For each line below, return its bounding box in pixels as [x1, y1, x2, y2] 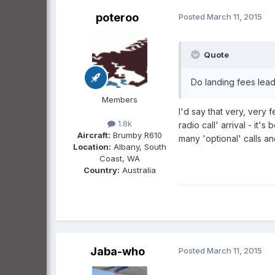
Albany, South [111, 141, 166, 152]
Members [102, 94, 137, 104]
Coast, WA [99, 153, 140, 163]
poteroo [96, 10, 139, 24]
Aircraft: [77, 130, 110, 140]
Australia [120, 165, 156, 175]
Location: [73, 141, 111, 152]
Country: [83, 165, 120, 175]
